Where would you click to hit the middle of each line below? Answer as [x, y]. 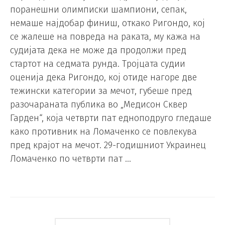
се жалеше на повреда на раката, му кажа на [105, 37]
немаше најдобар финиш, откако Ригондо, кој [107, 23]
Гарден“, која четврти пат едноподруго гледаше [111, 118]
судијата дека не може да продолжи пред [98, 50]
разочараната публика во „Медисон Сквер [99, 105]
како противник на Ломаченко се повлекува [103, 132]
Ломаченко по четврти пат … [71, 159]
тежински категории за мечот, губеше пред [101, 91]
